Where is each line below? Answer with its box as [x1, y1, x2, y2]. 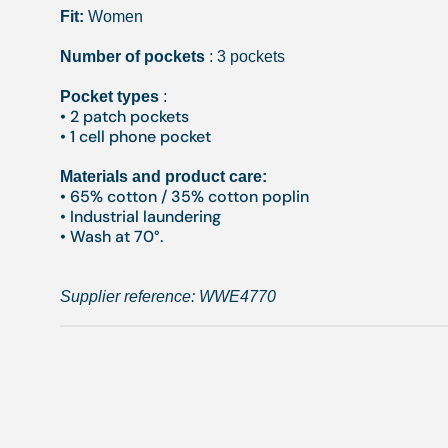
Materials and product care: [60, 168, 267, 185]
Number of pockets [60, 48, 205, 65]
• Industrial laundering [60, 206, 221, 227]
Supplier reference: [60, 288, 199, 305]
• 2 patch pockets [60, 106, 189, 127]
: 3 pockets [209, 48, 285, 65]
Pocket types [60, 88, 159, 105]
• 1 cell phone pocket [60, 126, 211, 147]
